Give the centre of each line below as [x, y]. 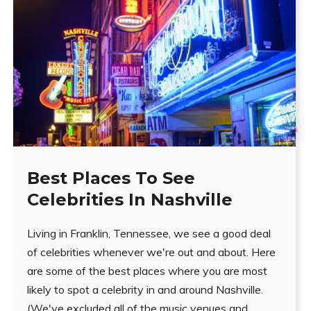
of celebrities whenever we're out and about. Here [152, 252]
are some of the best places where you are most [148, 271]
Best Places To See [111, 178]
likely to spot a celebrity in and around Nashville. [145, 290]
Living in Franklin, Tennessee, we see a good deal [149, 234]
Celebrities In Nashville [130, 200]
